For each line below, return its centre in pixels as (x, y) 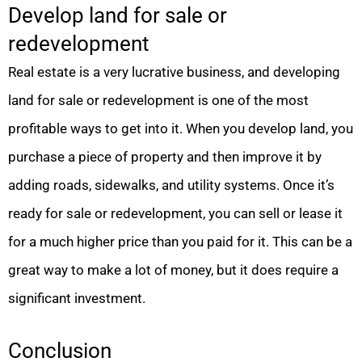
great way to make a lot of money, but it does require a (173, 270)
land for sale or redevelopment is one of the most (158, 101)
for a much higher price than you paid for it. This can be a (180, 242)
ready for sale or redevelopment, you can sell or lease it (175, 214)
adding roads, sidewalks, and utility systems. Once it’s (171, 185)
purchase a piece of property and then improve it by (165, 157)
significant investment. (77, 299)
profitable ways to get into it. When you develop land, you (181, 129)
